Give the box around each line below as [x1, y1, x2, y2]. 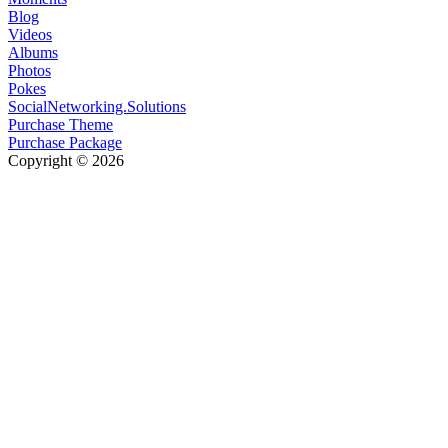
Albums [8, 44, 58, 62]
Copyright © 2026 [8, 152, 124, 170]
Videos [8, 26, 52, 44]
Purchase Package [8, 134, 122, 152]
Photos [8, 62, 51, 80]
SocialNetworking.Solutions [8, 98, 186, 116]
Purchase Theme [8, 116, 113, 134]
